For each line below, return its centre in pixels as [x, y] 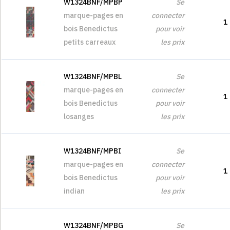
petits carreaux [90, 42]
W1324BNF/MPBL [93, 76]
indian [74, 191]
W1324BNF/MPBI [92, 151]
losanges [79, 117]
